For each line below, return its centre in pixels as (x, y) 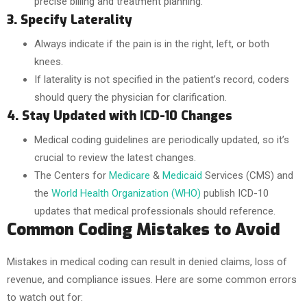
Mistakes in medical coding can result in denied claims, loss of (147, 262)
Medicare (131, 175)
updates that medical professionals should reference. (155, 211)
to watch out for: (45, 297)
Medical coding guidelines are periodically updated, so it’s (162, 140)
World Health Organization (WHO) (126, 193)
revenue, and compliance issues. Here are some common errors (152, 280)
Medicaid (184, 175)
